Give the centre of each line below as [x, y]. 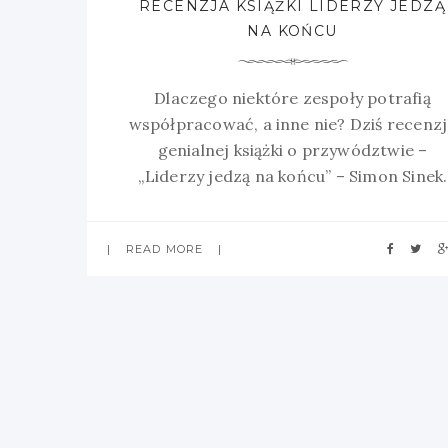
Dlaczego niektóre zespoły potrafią [292, 97]
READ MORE [165, 248]
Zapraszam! [292, 201]
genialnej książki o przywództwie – [292, 149]
